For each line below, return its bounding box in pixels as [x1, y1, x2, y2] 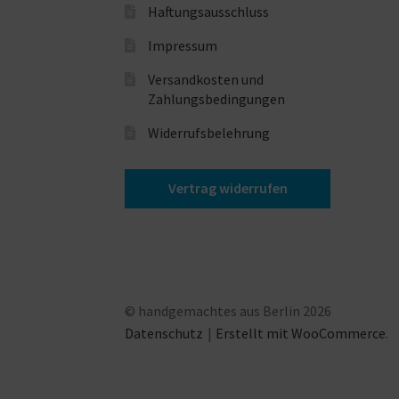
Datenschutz [125, 323, 204, 342]
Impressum [147, 36, 217, 54]
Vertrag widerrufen [167, 179, 288, 198]
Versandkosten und [147, 69, 264, 88]
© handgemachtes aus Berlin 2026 [125, 301, 332, 320]
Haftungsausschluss [147, 2, 269, 20]
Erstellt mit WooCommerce [216, 323, 387, 342]
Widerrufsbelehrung [147, 123, 270, 142]
